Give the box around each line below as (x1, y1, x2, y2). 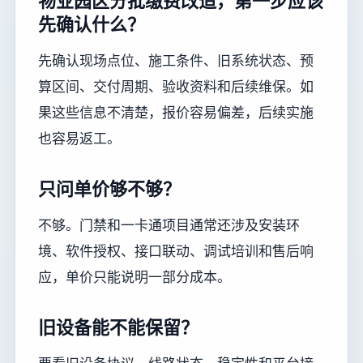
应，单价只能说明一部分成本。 (38, 269, 231, 285)
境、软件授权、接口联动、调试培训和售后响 (38, 243, 314, 259)
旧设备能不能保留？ (38, 316, 199, 338)
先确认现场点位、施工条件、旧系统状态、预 (38, 52, 314, 69)
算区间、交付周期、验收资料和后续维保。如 (38, 78, 314, 95)
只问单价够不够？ (38, 177, 181, 199)
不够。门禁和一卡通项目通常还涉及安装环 (38, 217, 300, 233)
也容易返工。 (38, 130, 121, 147)
